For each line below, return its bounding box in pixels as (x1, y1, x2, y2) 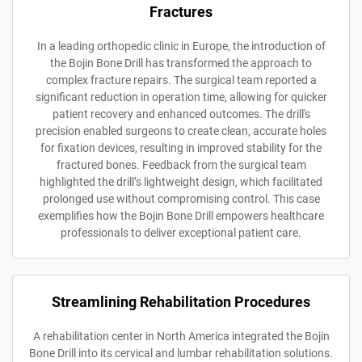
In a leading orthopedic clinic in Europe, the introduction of (36, 39, 326, 53)
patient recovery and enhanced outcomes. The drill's (52, 107, 310, 120)
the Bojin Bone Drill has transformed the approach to (50, 56, 312, 69)
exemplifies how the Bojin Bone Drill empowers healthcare (38, 208, 324, 222)
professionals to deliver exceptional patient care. (61, 225, 301, 239)
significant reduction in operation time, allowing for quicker (35, 90, 327, 103)
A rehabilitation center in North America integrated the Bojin (32, 329, 330, 343)
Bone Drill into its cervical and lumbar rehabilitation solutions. (29, 346, 333, 360)
